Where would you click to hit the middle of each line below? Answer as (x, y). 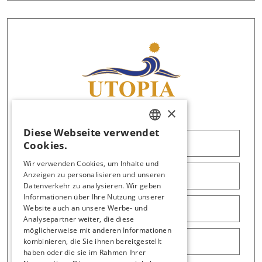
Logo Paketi (131, 143)
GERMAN (165, 176)
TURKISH (165, 136)
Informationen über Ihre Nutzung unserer (94, 197)
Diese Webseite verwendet (92, 132)
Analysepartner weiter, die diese (79, 219)
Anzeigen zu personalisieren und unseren (94, 175)
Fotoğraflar (131, 241)
